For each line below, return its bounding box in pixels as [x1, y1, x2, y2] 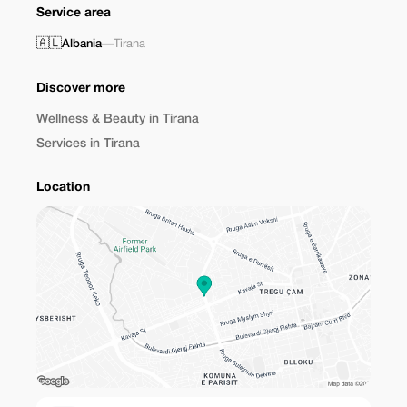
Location [36, 182, 90, 194]
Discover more [36, 83, 125, 94]
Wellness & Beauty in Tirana [36, 114, 199, 125]
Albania [62, 39, 102, 49]
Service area [36, 7, 111, 19]
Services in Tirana [36, 138, 140, 150]
